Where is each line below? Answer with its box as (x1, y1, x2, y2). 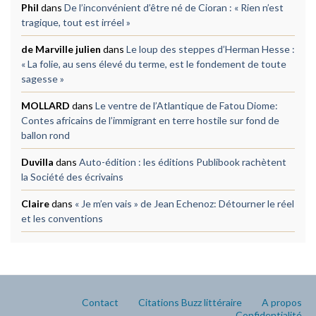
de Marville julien (21, 43, 101, 56)
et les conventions (21, 212, 103, 225)
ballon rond (21, 129, 70, 142)
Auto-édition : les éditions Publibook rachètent (79, 156, 286, 169)
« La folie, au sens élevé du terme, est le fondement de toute (21, 58, 286, 71)
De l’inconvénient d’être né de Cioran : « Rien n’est (64, 1, 284, 14)
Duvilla (21, 156, 54, 169)
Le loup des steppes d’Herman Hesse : (126, 43, 295, 56)
